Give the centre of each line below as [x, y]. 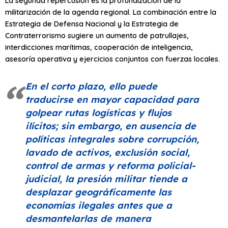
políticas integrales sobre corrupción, [112, 139]
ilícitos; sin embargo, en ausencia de [111, 126]
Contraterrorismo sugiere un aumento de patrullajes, [97, 35]
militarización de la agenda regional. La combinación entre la [111, 12]
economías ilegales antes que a [99, 205]
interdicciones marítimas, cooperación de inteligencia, [99, 47]
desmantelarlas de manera [88, 218]
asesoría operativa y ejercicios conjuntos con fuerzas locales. [112, 59]
